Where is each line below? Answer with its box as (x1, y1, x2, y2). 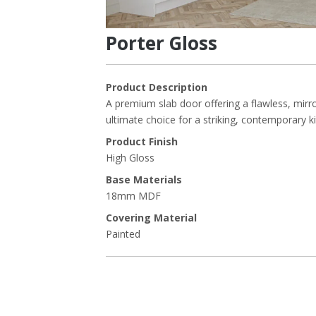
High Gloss (106, 150, 154, 164)
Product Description (106, 80, 207, 94)
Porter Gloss (106, 30, 217, 56)
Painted (106, 226, 140, 241)
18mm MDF (106, 188, 161, 202)
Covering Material (106, 210, 197, 224)
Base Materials (106, 172, 182, 186)
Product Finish (106, 134, 178, 148)
